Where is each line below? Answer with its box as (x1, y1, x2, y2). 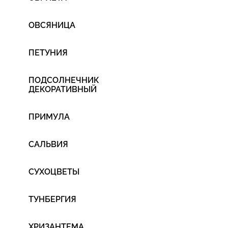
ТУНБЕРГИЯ (28, 194, 76, 204)
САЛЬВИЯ (28, 139, 68, 149)
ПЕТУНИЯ (28, 48, 68, 58)
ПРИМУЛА (28, 112, 70, 122)
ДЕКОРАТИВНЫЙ (28, 84, 97, 94)
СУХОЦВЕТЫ (28, 167, 79, 177)
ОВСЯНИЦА (28, 20, 75, 30)
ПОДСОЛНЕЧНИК (28, 75, 99, 85)
